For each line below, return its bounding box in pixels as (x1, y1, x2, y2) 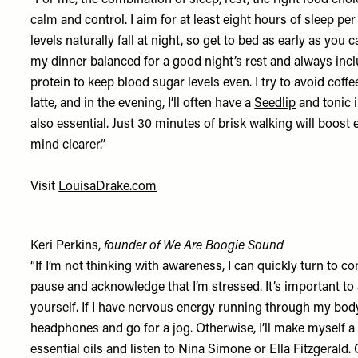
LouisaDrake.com (58, 181, 157, 193)
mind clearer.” (30, 139, 106, 152)
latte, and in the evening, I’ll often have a (30, 97, 255, 110)
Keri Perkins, (30, 240, 105, 253)
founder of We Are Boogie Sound (104, 240, 284, 253)
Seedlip (254, 97, 296, 110)
